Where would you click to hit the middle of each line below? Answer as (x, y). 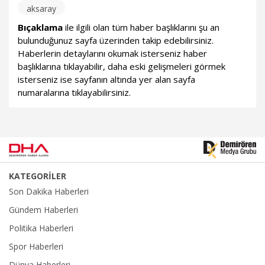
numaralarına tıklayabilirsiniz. (74, 93)
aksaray (41, 9)
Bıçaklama (40, 28)
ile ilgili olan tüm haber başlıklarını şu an (141, 28)
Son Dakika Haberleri (49, 192)
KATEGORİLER (38, 176)
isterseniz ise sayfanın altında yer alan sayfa (106, 80)
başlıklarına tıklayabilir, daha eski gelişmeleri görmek (122, 67)
